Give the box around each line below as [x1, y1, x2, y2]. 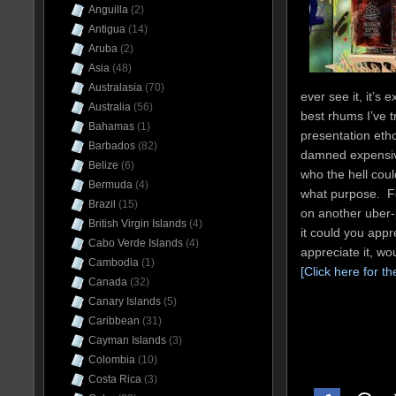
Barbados [88, 140, 135, 152]
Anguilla [88, 4, 128, 16]
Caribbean [88, 315, 140, 327]
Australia [88, 101, 131, 113]
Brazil [88, 198, 116, 210]
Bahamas [88, 120, 134, 133]
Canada [88, 276, 127, 288]
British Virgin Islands [88, 217, 187, 230]
